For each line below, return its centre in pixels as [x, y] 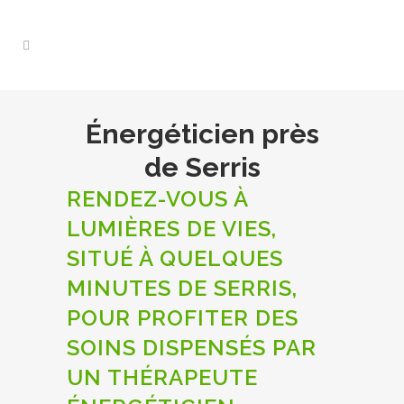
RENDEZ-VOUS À [157, 199]
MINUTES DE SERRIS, [182, 288]
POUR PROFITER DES [183, 318]
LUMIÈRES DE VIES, [172, 229]
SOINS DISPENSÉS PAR [192, 348]
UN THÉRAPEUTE [162, 377]
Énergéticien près [202, 134]
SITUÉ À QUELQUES [175, 258]
